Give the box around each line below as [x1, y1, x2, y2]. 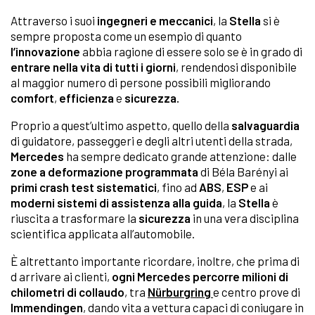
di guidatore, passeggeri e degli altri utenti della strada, [11, 134, 292, 148]
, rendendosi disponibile [176, 60, 297, 75]
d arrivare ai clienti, [11, 269, 112, 284]
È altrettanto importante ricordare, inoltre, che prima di [11, 254, 300, 269]
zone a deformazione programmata [11, 165, 198, 179]
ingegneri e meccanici [97, 13, 213, 28]
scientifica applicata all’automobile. [11, 226, 195, 241]
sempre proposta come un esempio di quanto [11, 29, 242, 44]
